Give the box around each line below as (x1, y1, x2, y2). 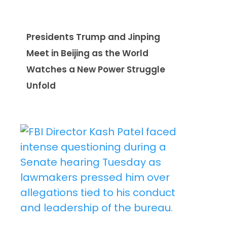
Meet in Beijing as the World (26, 47, 148, 59)
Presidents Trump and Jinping (26, 30, 160, 43)
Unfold (26, 79, 56, 92)
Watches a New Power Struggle (26, 63, 165, 75)
